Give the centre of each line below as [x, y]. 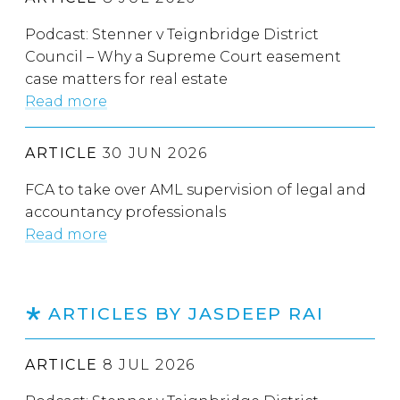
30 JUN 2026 [153, 153]
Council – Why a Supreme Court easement [183, 56]
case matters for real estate [126, 79]
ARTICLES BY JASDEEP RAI [186, 313]
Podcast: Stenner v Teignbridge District [172, 34]
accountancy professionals [125, 212]
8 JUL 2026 [146, 364]
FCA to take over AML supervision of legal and [196, 189]
